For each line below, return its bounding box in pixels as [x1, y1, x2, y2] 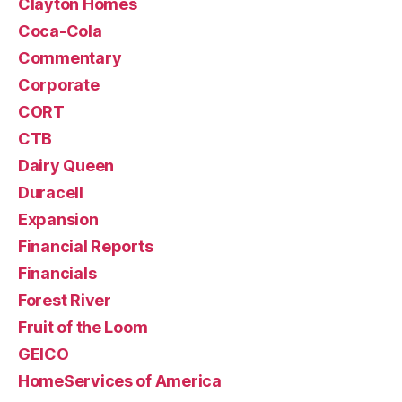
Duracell [18, 182, 83, 202]
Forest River [18, 290, 111, 310]
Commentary [18, 48, 122, 67]
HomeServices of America [18, 371, 222, 390]
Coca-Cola [18, 21, 102, 40]
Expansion [18, 209, 99, 229]
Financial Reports [18, 236, 153, 256]
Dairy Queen [18, 155, 115, 175]
